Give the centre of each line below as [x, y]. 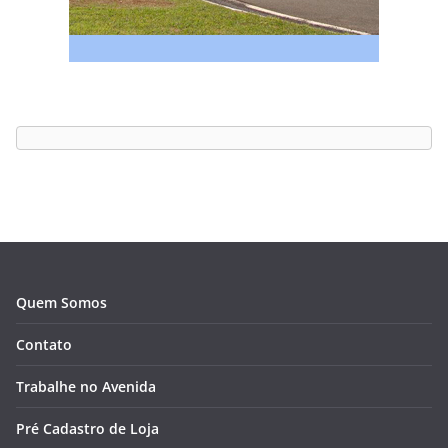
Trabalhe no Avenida [86, 387]
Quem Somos [61, 303]
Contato [44, 345]
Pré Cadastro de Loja [87, 429]
